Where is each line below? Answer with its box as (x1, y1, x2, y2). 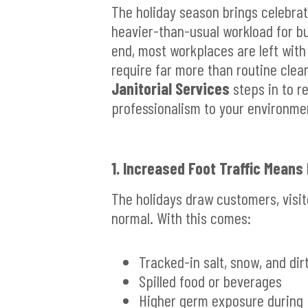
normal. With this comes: (111, 208, 251, 228)
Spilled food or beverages (139, 271, 282, 291)
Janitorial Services (111, 78, 230, 99)
